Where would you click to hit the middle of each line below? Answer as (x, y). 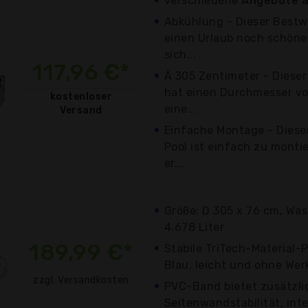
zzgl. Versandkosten (81, 280)
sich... (180, 54)
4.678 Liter (195, 227)
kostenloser (81, 96)
